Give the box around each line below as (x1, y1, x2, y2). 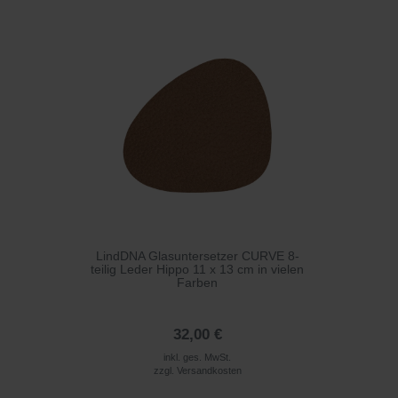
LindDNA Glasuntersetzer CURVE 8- (95, 248, 299, 263)
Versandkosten (176, 365, 242, 376)
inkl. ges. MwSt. (163, 352, 231, 362)
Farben (177, 275, 218, 290)
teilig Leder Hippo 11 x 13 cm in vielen (91, 261, 304, 276)
